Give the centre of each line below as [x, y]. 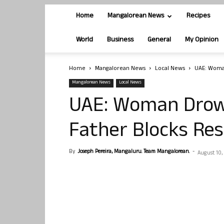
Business [120, 40]
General [159, 40]
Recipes [198, 16]
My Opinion [202, 40]
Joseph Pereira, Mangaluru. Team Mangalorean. [133, 152]
